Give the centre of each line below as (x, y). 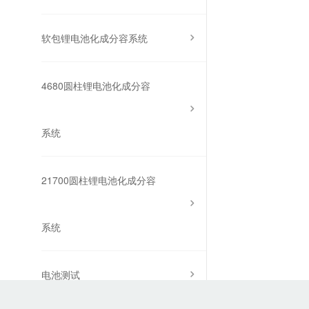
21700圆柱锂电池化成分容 (99, 180)
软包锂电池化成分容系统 (95, 38)
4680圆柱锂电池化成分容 (96, 86)
